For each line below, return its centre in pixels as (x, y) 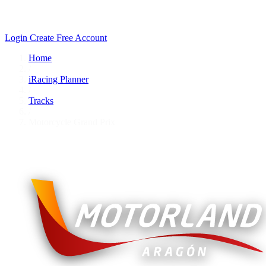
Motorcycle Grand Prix (72, 122)
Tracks (41, 101)
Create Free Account (68, 38)
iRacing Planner (58, 79)
